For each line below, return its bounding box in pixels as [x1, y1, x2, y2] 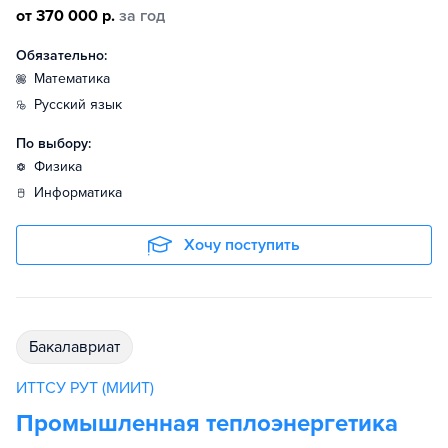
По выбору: [16, 135, 91, 153]
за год [119, 6, 165, 27]
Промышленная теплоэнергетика [16, 409, 398, 439]
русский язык [42, 96, 122, 114]
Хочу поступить [184, 235, 300, 256]
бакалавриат [38, 337, 120, 358]
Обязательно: [16, 47, 107, 65]
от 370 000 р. [16, 6, 115, 27]
